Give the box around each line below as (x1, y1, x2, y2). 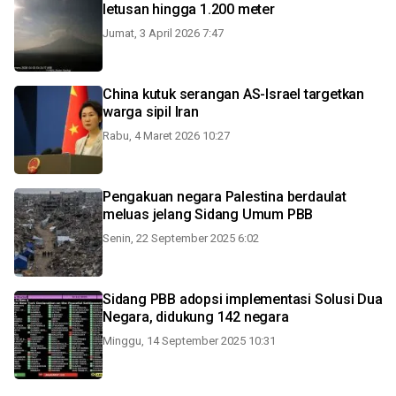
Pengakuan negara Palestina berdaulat (103, 188, 346, 205)
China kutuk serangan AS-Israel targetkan (103, 86, 364, 103)
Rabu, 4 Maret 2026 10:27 (103, 129, 230, 142)
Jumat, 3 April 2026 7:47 (103, 27, 224, 40)
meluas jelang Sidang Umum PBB (103, 206, 314, 223)
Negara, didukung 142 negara (103, 308, 289, 325)
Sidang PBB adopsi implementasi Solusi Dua (103, 291, 383, 308)
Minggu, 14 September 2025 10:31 (103, 334, 276, 347)
